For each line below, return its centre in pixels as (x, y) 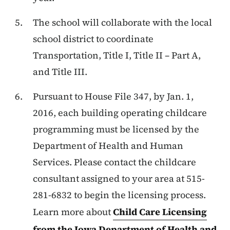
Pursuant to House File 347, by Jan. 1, (113, 96)
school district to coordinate (93, 39)
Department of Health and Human (108, 145)
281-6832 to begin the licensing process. (119, 195)
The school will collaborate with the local (122, 22)
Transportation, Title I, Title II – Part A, (117, 55)
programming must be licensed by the (116, 129)
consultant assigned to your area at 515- (119, 178)
